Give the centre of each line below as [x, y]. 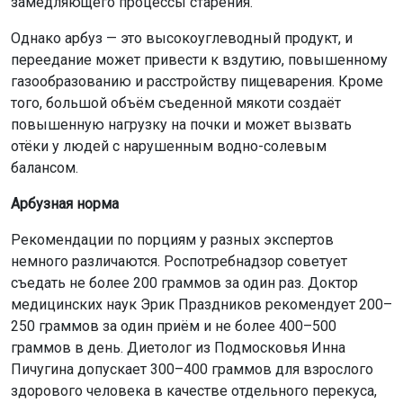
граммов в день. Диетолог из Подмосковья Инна [178, 348]
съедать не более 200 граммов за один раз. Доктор [184, 283]
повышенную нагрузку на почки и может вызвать [181, 125]
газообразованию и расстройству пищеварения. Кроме [197, 82]
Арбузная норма [65, 204]
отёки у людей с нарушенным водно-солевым [169, 147]
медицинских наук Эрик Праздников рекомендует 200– [201, 305]
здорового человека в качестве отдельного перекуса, [194, 391]
